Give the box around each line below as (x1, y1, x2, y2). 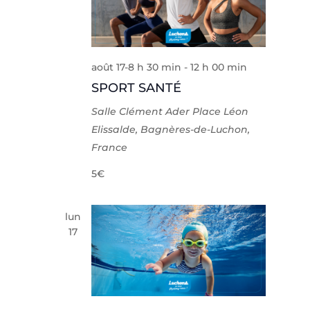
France (91, 140, 128, 154)
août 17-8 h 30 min (91, 60, 182, 73)
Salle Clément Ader (91, 104, 193, 118)
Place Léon (192, 104, 249, 118)
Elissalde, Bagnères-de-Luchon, (91, 122, 250, 136)
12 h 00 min (190, 60, 248, 73)
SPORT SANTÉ (91, 80, 182, 95)
